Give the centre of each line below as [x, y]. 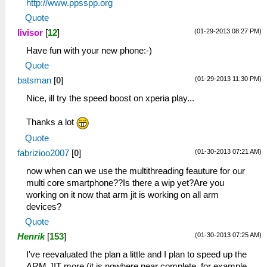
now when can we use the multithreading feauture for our [136, 171]
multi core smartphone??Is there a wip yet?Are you [125, 183]
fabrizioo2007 [43, 153]
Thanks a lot [51, 122]
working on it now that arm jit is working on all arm [122, 195]
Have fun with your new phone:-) [89, 51]
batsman [34, 80]
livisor [30, 33]
